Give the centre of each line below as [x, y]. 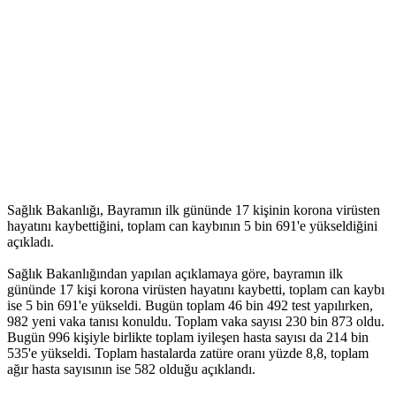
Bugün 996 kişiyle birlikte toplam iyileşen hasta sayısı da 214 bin [188, 338]
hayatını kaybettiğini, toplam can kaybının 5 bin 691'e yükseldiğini [192, 226]
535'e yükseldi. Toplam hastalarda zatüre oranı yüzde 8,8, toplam [188, 354]
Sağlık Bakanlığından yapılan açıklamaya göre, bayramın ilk [175, 274]
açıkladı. [30, 242]
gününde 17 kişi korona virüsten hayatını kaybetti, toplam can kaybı [196, 290]
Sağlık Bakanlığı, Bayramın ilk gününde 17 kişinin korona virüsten [194, 210]
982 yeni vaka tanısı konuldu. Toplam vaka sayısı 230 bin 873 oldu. [196, 322]
